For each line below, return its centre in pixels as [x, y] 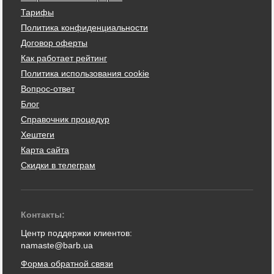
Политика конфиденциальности [84, 27]
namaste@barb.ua [57, 245]
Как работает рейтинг [64, 58]
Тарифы [37, 12]
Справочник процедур [65, 119]
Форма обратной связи [67, 263]
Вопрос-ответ [48, 88]
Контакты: [43, 214]
